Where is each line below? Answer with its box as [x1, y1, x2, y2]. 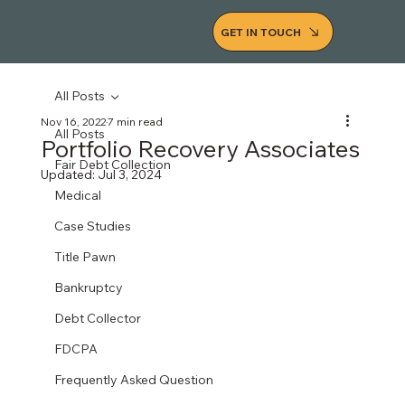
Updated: [40, 166, 98, 183]
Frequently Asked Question [53, 372, 213, 388]
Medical [53, 187, 101, 203]
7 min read [107, 115, 163, 128]
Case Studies [53, 218, 131, 234]
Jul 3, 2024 [97, 166, 162, 183]
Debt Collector [53, 310, 141, 326]
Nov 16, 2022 [40, 115, 106, 128]
